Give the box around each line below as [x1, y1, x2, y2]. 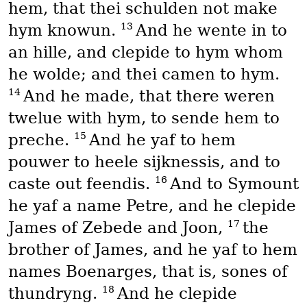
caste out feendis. [8, 175, 155, 193]
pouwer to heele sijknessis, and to [8, 153, 280, 171]
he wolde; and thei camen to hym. [8, 65, 280, 84]
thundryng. [8, 284, 102, 303]
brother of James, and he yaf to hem [8, 241, 297, 259]
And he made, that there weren [23, 87, 275, 106]
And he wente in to [135, 21, 287, 40]
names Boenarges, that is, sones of [8, 262, 288, 281]
